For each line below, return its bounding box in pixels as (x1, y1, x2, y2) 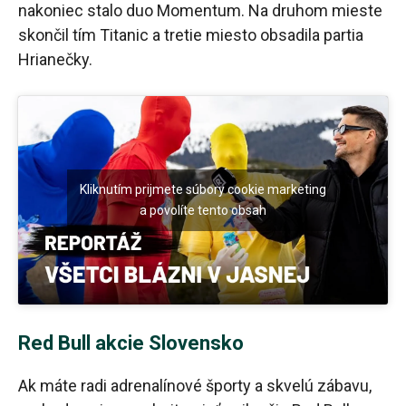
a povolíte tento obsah (140, 202, 266, 217)
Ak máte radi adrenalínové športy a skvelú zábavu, (18, 375, 372, 395)
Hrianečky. (18, 50, 92, 70)
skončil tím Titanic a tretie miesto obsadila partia (18, 25, 363, 45)
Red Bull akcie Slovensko (18, 331, 244, 354)
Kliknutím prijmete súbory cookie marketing (80, 181, 326, 197)
